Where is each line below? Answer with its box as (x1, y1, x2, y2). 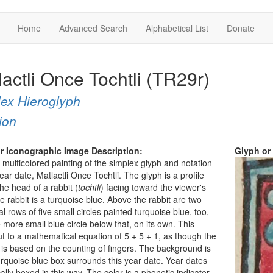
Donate (227, 22, 255, 34)
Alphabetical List (146, 22, 208, 34)
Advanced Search (59, 22, 127, 34)
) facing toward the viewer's (100, 181, 206, 193)
